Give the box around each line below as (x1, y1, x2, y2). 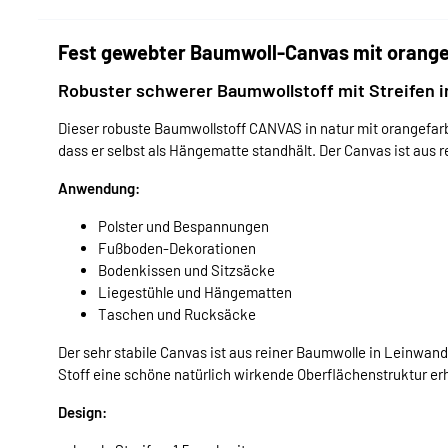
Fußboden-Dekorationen (98, 238, 256, 257)
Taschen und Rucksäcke (98, 304, 256, 323)
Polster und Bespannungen (98, 216, 269, 235)
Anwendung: (58, 178, 140, 197)
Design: (58, 402, 107, 421)
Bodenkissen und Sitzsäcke (98, 260, 275, 279)
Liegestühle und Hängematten (98, 282, 292, 301)
